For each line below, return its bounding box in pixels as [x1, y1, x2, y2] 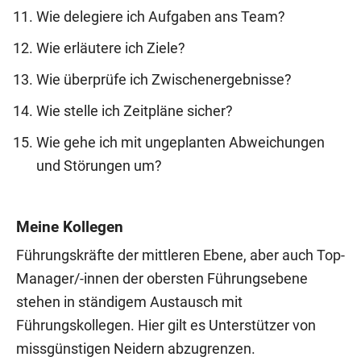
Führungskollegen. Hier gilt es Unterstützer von [16, 317, 316, 334]
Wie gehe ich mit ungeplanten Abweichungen [36, 134, 325, 151]
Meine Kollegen [16, 217, 123, 236]
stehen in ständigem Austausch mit [16, 293, 243, 310]
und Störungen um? [36, 157, 162, 174]
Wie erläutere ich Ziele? [36, 39, 185, 56]
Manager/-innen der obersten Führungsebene [16, 270, 308, 287]
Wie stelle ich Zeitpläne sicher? [36, 102, 233, 119]
